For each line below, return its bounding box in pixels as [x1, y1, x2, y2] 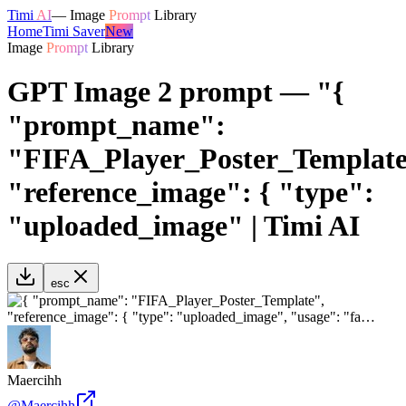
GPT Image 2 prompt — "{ [7, 75, 344, 109]
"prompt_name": [7, 109, 226, 142]
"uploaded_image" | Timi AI [7, 209, 360, 243]
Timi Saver [43, 24, 105, 39]
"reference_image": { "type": [7, 176, 374, 209]
